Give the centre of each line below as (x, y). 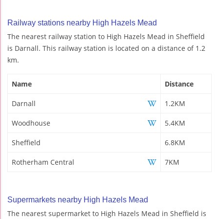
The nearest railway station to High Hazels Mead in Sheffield (106, 36)
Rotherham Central (43, 162)
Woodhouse (31, 123)
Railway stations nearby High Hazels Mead (82, 22)
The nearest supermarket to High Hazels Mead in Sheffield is (107, 213)
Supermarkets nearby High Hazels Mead (78, 199)
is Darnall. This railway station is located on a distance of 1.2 (106, 48)
